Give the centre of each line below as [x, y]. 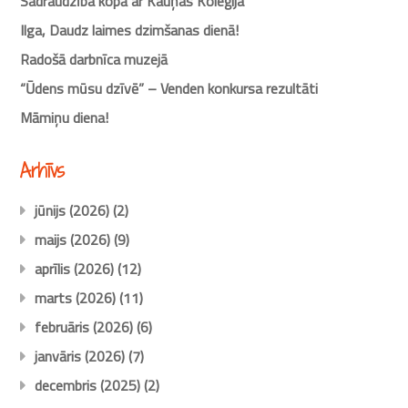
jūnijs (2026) [72, 211]
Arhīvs [43, 170]
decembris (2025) [88, 386]
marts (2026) [76, 298]
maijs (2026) [73, 240]
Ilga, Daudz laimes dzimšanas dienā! [130, 30]
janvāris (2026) [80, 357]
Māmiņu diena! [65, 117]
